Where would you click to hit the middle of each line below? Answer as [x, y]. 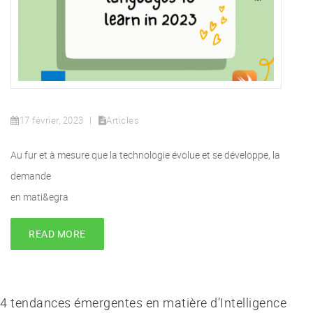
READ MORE [57, 233]
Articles [123, 120]
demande [31, 175]
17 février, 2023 [51, 120]
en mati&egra [39, 196]
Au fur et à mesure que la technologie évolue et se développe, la [145, 154]
